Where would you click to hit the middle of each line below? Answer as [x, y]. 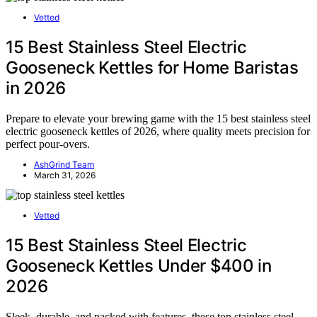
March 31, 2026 [65, 175]
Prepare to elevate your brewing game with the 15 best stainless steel [158, 118]
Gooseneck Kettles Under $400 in [139, 265]
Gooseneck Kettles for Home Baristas [152, 67]
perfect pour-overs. [48, 144]
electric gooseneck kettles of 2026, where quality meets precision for [158, 131]
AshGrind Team [64, 164]
